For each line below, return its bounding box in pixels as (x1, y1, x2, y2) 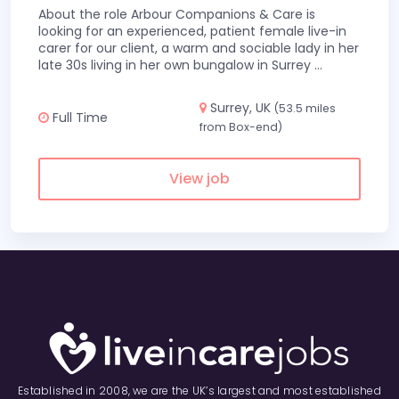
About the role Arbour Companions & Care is (38, 5, 315, 23)
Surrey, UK (207, 99, 274, 117)
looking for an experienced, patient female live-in (38, 22, 346, 40)
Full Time (49, 108, 108, 126)
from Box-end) (199, 119, 282, 134)
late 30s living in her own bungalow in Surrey (38, 56, 314, 74)
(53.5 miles (274, 101, 336, 116)
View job (169, 168, 230, 189)
